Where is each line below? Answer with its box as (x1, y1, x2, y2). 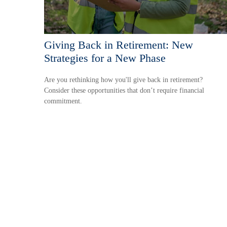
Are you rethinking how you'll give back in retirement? (44, 75, 203, 84)
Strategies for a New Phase (44, 51, 166, 64)
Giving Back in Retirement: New (44, 38, 193, 51)
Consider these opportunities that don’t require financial (44, 86, 204, 94)
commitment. (44, 97, 82, 105)
